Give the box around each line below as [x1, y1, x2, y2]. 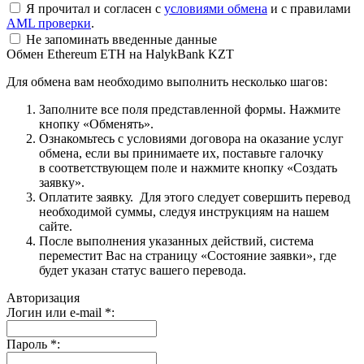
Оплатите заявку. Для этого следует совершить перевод [39, 189, 350, 204]
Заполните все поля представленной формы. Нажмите [39, 102, 340, 116]
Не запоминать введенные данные [23, 32, 217, 46]
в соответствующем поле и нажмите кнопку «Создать [39, 160, 337, 175]
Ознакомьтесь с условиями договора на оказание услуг [39, 131, 344, 145]
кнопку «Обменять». [39, 116, 154, 131]
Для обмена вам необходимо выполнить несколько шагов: [6, 74, 327, 89]
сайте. [39, 219, 72, 233]
